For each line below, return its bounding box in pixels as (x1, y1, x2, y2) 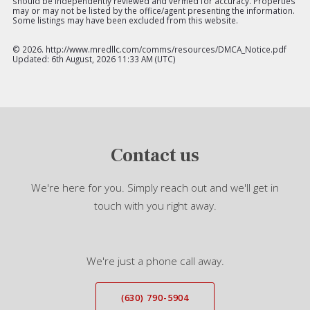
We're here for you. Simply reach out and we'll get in (31, 180, 279, 194)
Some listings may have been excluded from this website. (12, 14, 238, 26)
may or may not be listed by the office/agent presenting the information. (12, 4, 295, 16)
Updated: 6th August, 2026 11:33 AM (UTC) (12, 53, 176, 64)
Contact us (111, 143, 199, 167)
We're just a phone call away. (86, 253, 224, 268)
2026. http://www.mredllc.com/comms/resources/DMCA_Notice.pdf (22, 43, 286, 55)
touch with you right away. (93, 198, 217, 212)
